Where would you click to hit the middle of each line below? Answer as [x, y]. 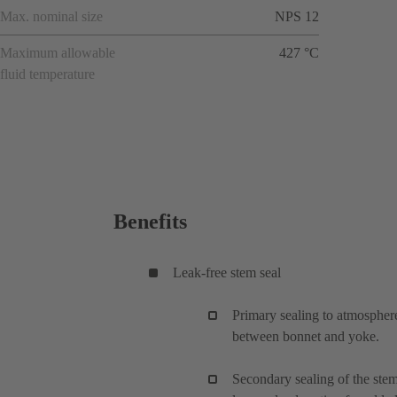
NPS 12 [297, 16]
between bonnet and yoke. [306, 336]
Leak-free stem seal [227, 272]
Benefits [150, 221]
